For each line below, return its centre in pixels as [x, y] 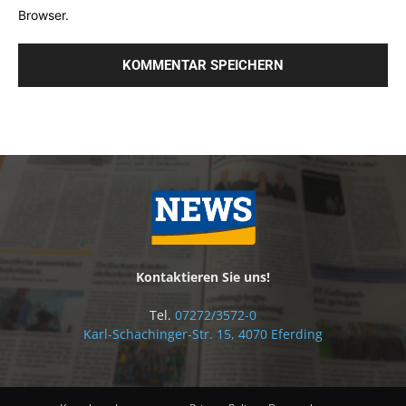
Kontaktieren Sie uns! [203, 277]
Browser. [43, 15]
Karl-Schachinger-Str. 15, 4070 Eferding [203, 334]
